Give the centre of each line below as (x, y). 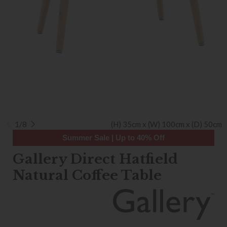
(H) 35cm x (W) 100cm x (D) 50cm (166, 124)
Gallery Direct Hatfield (95, 159)
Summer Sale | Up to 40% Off (113, 138)
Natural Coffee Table (87, 175)
